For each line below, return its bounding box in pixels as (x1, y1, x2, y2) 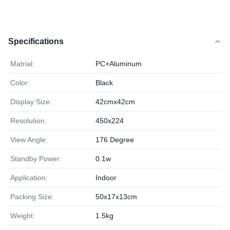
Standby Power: (10, 155, 62, 163)
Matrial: (10, 60, 34, 68)
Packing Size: (10, 193, 54, 201)
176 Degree (95, 136, 134, 144)
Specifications (8, 37, 64, 46)
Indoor (95, 174, 117, 182)
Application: (10, 174, 48, 182)
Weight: (10, 212, 35, 220)
